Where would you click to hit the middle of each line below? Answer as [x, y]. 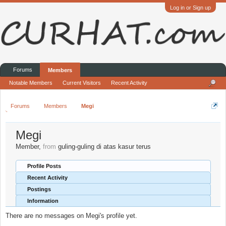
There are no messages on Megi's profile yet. [71, 216]
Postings [39, 189]
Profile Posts [44, 166]
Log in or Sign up [190, 8]
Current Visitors [82, 83]
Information [43, 201]
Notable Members [31, 83]
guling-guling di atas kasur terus [104, 147]
